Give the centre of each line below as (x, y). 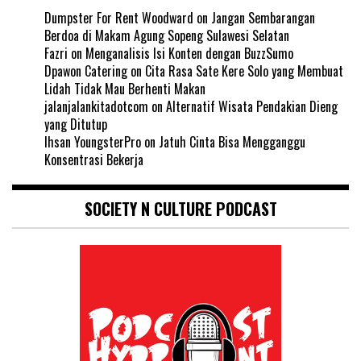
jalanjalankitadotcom (96, 106)
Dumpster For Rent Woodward (119, 17)
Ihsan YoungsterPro (93, 141)
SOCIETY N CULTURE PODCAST (180, 208)
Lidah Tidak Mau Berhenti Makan (125, 88)
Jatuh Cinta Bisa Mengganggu (232, 141)
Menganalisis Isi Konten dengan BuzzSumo (189, 53)
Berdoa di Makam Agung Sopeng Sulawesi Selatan (167, 35)
